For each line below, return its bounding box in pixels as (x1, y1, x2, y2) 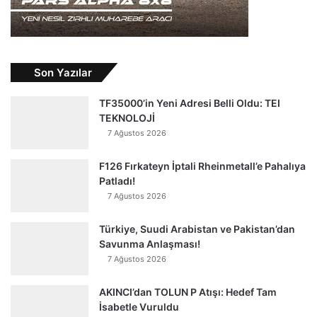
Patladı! (99, 174, 135, 187)
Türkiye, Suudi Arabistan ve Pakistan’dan (99, 222, 295, 235)
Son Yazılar (34, 65, 92, 79)
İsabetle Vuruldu (99, 300, 179, 313)
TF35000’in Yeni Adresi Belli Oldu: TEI (99, 96, 280, 109)
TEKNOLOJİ (99, 111, 155, 124)
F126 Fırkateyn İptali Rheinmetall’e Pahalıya (99, 159, 306, 172)
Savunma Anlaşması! (99, 237, 200, 250)
